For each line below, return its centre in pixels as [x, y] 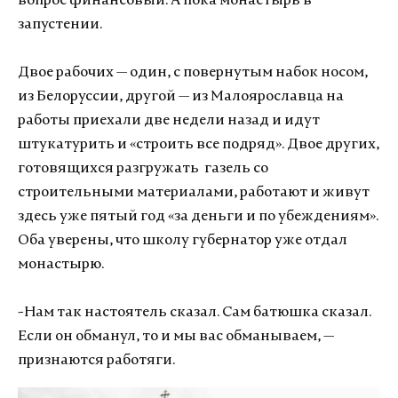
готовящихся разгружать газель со [143, 168]
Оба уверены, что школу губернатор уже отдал [183, 240]
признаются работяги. [96, 360]
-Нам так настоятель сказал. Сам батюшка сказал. [195, 312]
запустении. [60, 24]
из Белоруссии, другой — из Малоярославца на [181, 96]
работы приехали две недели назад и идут [169, 120]
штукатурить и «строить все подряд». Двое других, [199, 144]
